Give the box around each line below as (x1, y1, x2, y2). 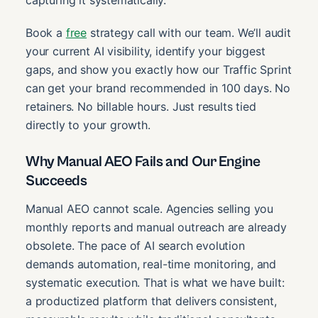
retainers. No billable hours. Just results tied (26, 99, 256, 114)
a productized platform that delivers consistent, (26, 294, 277, 309)
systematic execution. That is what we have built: (26, 275, 285, 290)
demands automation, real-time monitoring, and (26, 257, 277, 272)
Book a (26, 25, 66, 40)
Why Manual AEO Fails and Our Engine (26, 153, 261, 170)
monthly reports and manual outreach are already (26, 220, 287, 235)
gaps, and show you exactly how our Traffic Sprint (26, 62, 292, 77)
